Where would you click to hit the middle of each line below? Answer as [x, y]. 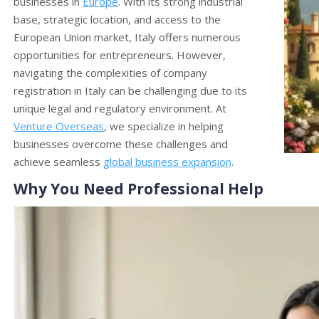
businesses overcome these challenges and [121, 144]
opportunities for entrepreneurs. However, [120, 55]
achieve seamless [58, 162]
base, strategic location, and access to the [117, 19]
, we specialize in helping [164, 126]
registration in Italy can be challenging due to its [130, 90]
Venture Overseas [59, 126]
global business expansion [167, 162]
